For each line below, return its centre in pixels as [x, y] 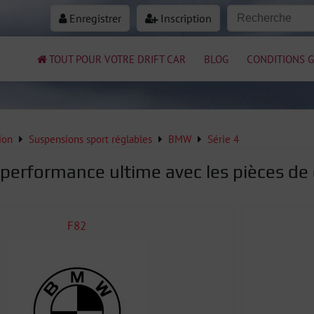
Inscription [185, 18]
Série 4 [223, 139]
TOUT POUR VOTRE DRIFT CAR [117, 59]
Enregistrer [94, 18]
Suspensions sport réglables [90, 139]
